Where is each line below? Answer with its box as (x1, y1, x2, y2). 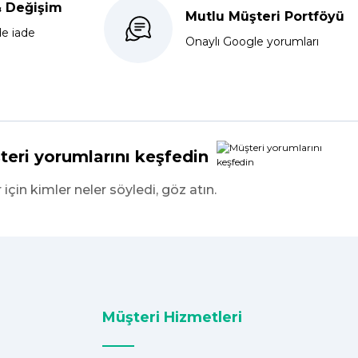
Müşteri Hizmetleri (102, 308, 242, 326)
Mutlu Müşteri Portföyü (185, 8, 344, 24)
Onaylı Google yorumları (185, 34, 319, 49)
